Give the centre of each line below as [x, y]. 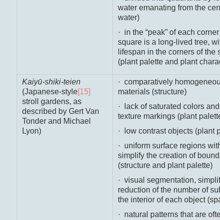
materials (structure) [152, 92]
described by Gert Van [60, 111]
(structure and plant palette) [165, 165]
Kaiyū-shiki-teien [51, 82]
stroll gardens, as [52, 102]
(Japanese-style [50, 92]
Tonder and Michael [56, 121]
